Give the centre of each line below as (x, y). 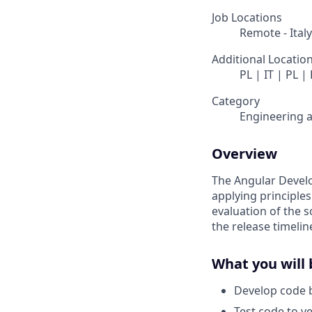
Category (236, 101)
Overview (244, 154)
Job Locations (247, 18)
